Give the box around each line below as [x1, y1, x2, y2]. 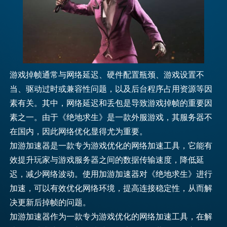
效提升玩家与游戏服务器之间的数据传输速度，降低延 [10, 154, 205, 166]
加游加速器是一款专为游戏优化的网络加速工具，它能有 [10, 139, 213, 152]
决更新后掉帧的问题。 [10, 196, 91, 208]
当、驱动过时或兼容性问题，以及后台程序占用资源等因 [10, 83, 213, 95]
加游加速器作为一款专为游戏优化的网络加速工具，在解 [10, 210, 213, 222]
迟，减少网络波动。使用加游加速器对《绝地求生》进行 [10, 168, 213, 180]
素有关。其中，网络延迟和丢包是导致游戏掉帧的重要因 [10, 97, 213, 109]
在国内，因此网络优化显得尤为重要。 [10, 125, 148, 137]
